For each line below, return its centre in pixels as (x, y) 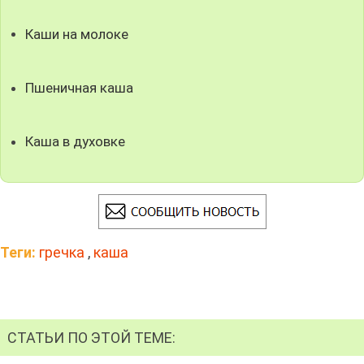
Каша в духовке (76, 141)
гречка (62, 252)
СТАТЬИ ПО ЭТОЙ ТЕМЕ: (91, 337)
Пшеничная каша (80, 87)
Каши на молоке (77, 34)
